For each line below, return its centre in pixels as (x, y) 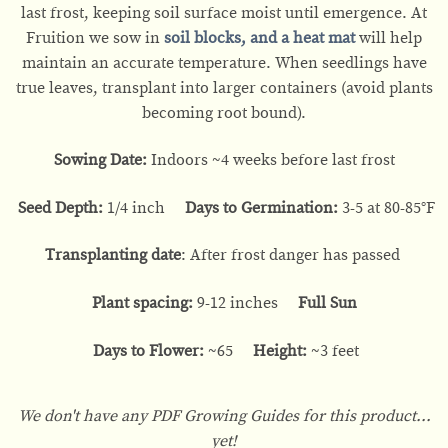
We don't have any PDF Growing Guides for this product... (224, 415)
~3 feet (333, 350)
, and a (265, 37)
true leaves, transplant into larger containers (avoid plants (224, 87)
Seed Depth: (62, 207)
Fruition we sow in (95, 37)
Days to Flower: (148, 350)
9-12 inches (245, 303)
